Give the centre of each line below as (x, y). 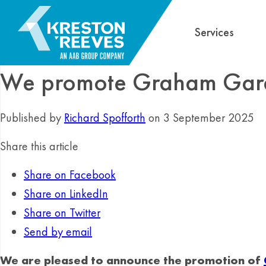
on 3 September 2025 (199, 118)
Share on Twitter (62, 213)
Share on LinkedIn (66, 194)
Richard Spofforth (105, 118)
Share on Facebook (70, 175)
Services (214, 32)
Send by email (58, 232)
